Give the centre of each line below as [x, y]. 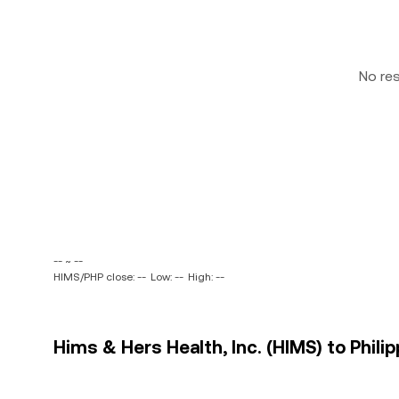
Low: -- [167, 277]
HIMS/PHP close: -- [100, 277]
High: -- [206, 277]
